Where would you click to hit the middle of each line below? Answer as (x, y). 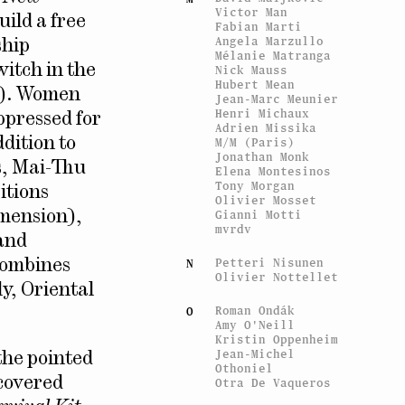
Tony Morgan (255, 185)
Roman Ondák (255, 310)
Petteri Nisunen (270, 262)
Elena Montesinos (273, 171)
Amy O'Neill (255, 325)
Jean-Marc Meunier (277, 99)
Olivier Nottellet (277, 277)
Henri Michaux (263, 113)
